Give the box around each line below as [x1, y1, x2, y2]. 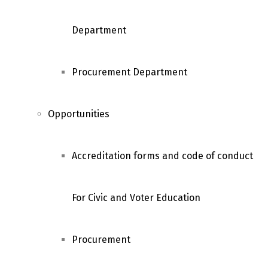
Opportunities [48, 108, 109, 120]
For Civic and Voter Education [72, 192, 200, 203]
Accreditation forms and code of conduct [72, 150, 253, 162]
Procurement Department [72, 66, 187, 78]
